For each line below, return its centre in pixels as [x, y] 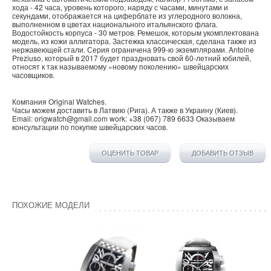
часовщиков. [33, 75]
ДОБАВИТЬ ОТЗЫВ [223, 153]
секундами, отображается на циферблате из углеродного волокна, [127, 16]
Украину [199, 110]
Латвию [112, 110]
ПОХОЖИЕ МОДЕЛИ [51, 205]
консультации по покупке [55, 127]
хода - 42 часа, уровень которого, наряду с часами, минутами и [120, 7]
